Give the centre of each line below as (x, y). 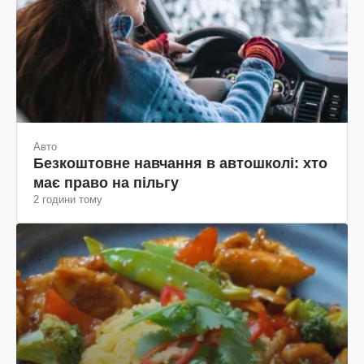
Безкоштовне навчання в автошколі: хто (180, 163)
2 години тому (68, 199)
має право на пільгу (106, 182)
